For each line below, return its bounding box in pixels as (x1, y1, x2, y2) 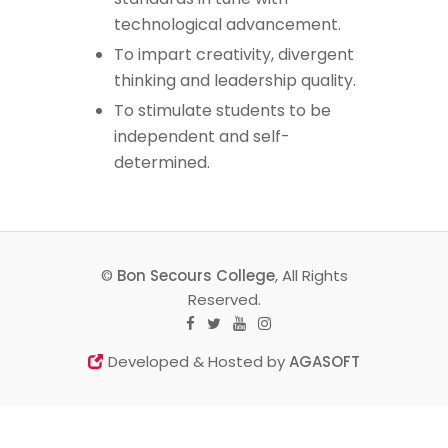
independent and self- (114, 124, 290, 148)
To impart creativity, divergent (114, 42, 354, 66)
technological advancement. (114, 12, 341, 36)
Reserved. (187, 288, 261, 310)
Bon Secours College (116, 264, 275, 286)
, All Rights (274, 264, 348, 286)
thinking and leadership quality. (114, 68, 356, 92)
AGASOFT (289, 350, 360, 372)
